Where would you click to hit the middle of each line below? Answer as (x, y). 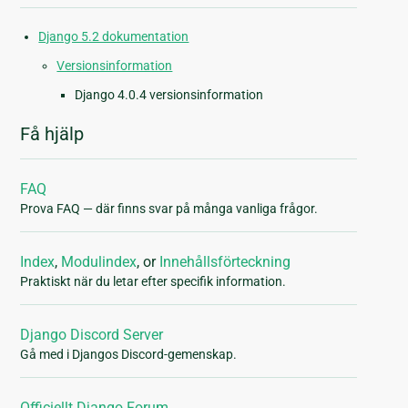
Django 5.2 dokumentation (114, 37)
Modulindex (99, 262)
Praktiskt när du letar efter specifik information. (153, 282)
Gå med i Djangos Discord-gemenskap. (129, 355)
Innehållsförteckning (225, 262)
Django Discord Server (92, 335)
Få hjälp (52, 134)
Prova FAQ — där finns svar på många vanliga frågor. (169, 209)
